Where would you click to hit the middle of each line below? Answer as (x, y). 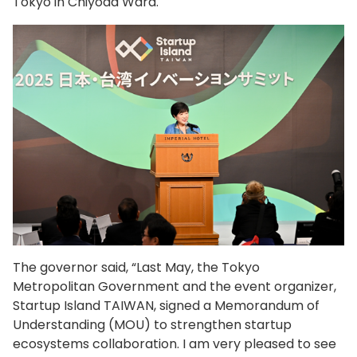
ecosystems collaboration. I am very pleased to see (175, 344)
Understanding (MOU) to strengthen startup (152, 325)
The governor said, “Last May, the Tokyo (136, 268)
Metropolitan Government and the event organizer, (175, 287)
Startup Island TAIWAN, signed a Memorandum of (166, 306)
